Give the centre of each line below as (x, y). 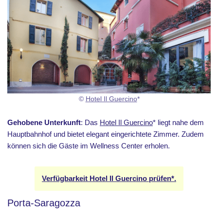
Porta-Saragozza (44, 203)
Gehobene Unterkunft (44, 122)
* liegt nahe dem (178, 122)
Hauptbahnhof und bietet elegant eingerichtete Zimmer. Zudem (106, 134)
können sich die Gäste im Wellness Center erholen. (89, 145)
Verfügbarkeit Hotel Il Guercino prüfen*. (109, 178)
